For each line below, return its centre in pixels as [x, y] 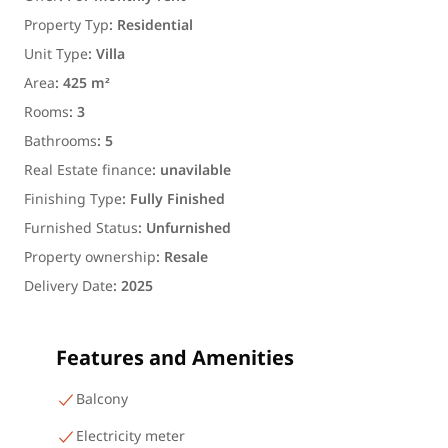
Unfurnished [188, 228]
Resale [186, 257]
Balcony [102, 399]
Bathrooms [60, 141]
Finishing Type [73, 199]
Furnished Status [81, 228]
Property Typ [66, 25]
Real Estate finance [88, 170]
